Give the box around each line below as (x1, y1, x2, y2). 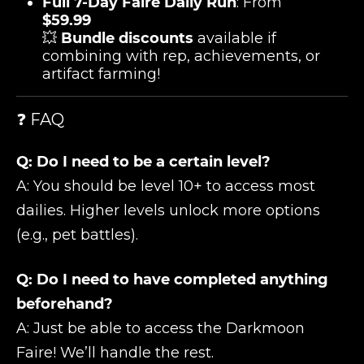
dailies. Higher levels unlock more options (16, 201, 320, 219)
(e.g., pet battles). (16, 226, 138, 244)
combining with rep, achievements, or (42, 47, 320, 65)
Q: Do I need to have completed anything (16, 271, 328, 288)
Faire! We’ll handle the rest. (16, 344, 214, 362)
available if (193, 29, 276, 47)
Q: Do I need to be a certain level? (16, 153, 271, 171)
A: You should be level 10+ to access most (16, 177, 315, 195)
